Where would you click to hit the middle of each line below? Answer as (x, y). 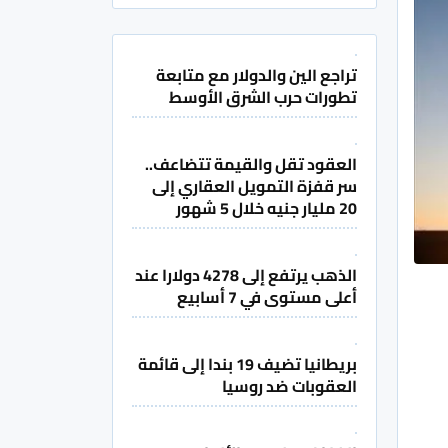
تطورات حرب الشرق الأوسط (263, 97)
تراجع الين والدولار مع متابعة (256, 75)
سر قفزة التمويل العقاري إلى (254, 186)
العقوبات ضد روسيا (289, 386)
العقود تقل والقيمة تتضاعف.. (251, 164)
